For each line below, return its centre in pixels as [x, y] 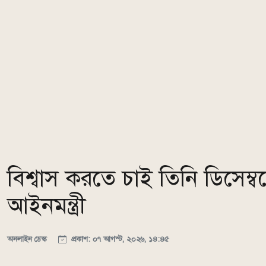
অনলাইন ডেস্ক [28, 239]
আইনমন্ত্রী [46, 205]
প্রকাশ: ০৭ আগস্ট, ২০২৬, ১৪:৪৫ [119, 239]
